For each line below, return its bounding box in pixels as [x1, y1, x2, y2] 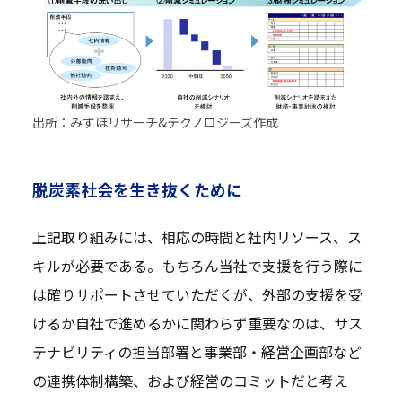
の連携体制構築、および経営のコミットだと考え [31, 369, 348, 391]
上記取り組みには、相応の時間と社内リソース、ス [31, 225, 362, 248]
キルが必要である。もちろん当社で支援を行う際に [31, 254, 363, 276]
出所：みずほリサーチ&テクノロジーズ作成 [31, 113, 278, 132]
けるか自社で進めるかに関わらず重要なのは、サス [31, 311, 363, 334]
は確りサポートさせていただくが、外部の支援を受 [31, 283, 363, 305]
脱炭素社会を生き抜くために [31, 177, 242, 201]
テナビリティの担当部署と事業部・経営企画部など [31, 340, 362, 363]
